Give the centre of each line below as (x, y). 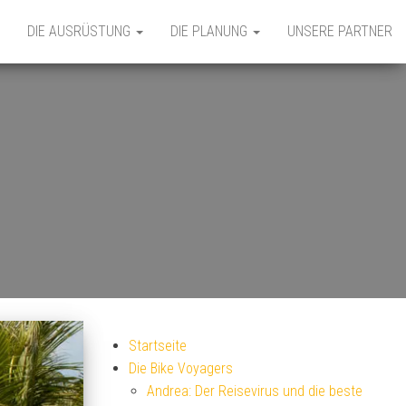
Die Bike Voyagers (181, 368)
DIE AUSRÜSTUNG (81, 31)
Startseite (158, 346)
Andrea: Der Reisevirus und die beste (255, 391)
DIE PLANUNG (211, 31)
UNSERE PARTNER (340, 31)
